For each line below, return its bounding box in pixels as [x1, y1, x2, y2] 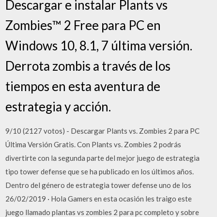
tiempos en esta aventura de [5, 78, 161, 94]
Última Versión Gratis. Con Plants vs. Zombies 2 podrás [5, 140, 182, 149]
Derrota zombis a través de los [5, 58, 171, 74]
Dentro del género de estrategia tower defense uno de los [5, 181, 192, 189]
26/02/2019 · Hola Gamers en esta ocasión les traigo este [5, 194, 192, 203]
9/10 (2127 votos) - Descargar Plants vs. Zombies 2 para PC [5, 126, 200, 135]
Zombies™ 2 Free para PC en [5, 17, 161, 33]
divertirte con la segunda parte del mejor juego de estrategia [5, 154, 200, 162]
